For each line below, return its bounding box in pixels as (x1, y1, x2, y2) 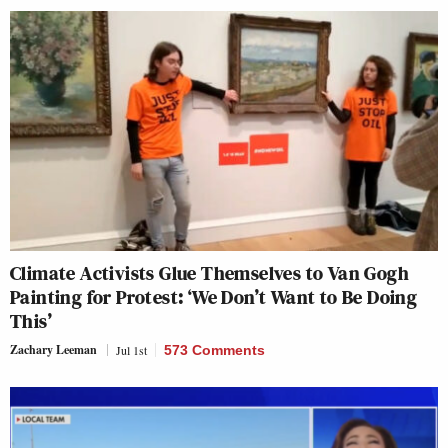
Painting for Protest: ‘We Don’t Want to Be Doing (10, 283, 418, 312)
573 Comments (164, 342, 265, 359)
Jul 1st (116, 342, 147, 359)
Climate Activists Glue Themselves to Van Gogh (10, 259, 409, 288)
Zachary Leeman (10, 341, 97, 359)
